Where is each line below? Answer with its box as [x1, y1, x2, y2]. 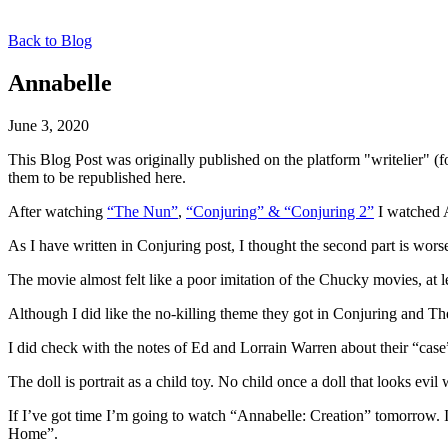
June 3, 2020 [8, 116, 89, 134]
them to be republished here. [8, 168, 186, 186]
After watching [8, 202, 107, 220]
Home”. [8, 424, 58, 442]
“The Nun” [107, 202, 178, 220]
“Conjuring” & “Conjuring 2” [186, 202, 374, 220]
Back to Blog [8, 32, 92, 49]
